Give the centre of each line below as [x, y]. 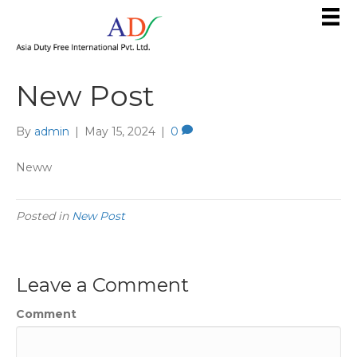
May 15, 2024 [120, 131]
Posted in [44, 216]
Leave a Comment [102, 284]
